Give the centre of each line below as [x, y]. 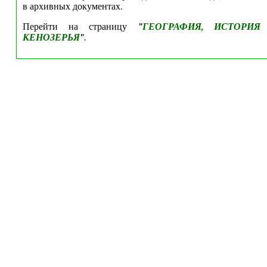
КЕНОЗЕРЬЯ [51, 38]
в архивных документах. [73, 7]
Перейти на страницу [80, 27]
